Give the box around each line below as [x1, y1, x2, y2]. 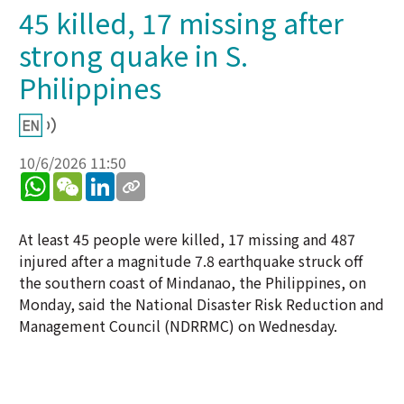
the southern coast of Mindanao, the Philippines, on [19, 271, 366, 293]
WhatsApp [50, 169, 116, 190]
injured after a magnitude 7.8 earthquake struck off [19, 250, 363, 271]
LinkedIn [115, 169, 173, 190]
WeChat [82, 169, 133, 190]
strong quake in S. [19, 35, 248, 75]
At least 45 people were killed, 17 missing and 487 [19, 228, 355, 250]
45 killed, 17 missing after [19, 3, 344, 42]
